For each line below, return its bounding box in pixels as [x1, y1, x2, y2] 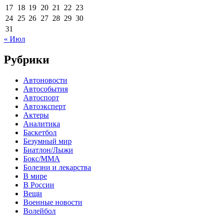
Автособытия [23, 84, 68, 93]
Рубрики [4, 53, 49, 66]
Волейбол [23, 206, 56, 215]
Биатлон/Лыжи [23, 145, 73, 154]
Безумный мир [23, 137, 72, 145]
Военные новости [23, 198, 82, 206]
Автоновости [23, 76, 67, 84]
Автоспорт [23, 93, 59, 102]
